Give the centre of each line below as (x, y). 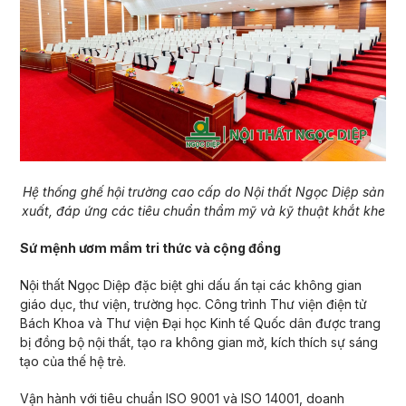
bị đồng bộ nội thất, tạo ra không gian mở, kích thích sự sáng (198, 343)
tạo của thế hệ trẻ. (72, 362)
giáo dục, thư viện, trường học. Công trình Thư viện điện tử (193, 304)
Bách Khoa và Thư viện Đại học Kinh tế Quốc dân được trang (200, 324)
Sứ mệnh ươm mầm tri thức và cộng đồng (150, 248)
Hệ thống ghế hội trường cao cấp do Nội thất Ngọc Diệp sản (203, 192)
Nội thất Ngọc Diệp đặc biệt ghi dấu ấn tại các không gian (190, 285)
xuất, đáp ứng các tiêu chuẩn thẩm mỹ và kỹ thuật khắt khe (203, 211)
